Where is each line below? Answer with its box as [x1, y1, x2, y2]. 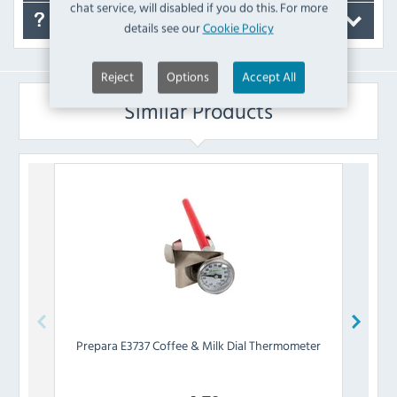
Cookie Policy [202, 19, 274, 37]
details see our [123, 19, 203, 37]
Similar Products [124, 94, 273, 127]
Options [167, 67, 209, 86]
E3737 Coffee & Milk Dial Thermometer [121, 335, 321, 354]
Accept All [242, 67, 296, 86]
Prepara [76, 335, 118, 354]
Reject [101, 67, 134, 86]
